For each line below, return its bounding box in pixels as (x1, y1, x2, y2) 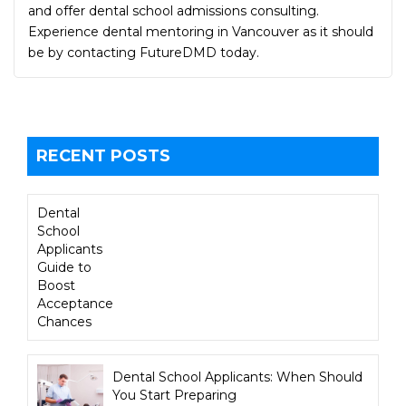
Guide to (37, 258, 92, 275)
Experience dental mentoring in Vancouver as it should (28, 23, 373, 40)
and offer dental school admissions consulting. (28, 2, 319, 19)
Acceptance (37, 295, 113, 312)
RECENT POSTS (36, 145, 170, 166)
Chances (37, 313, 92, 330)
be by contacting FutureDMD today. (28, 43, 259, 61)
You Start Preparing (112, 387, 237, 404)
